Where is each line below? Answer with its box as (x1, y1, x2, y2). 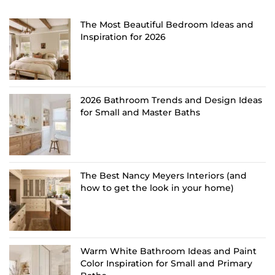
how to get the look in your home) (80, 182, 234, 193)
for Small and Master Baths (80, 106, 200, 118)
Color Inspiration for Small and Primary (80, 257, 252, 269)
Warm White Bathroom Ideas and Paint (80, 245, 257, 257)
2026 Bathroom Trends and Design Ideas (80, 94, 262, 106)
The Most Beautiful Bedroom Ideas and (80, 18, 254, 30)
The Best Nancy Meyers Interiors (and (80, 169, 247, 181)
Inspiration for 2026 (80, 31, 166, 42)
